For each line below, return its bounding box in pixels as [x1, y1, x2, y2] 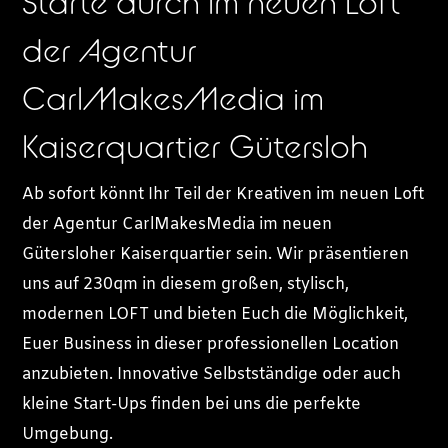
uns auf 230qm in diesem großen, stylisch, [22, 273, 350, 295]
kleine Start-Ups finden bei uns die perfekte [22, 393, 362, 415]
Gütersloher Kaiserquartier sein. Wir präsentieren [22, 243, 410, 265]
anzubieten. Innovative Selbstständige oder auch [22, 363, 402, 385]
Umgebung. [22, 423, 114, 445]
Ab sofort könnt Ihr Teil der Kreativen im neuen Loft [22, 183, 425, 205]
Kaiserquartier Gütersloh [22, 126, 369, 165]
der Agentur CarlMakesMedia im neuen [22, 213, 333, 235]
